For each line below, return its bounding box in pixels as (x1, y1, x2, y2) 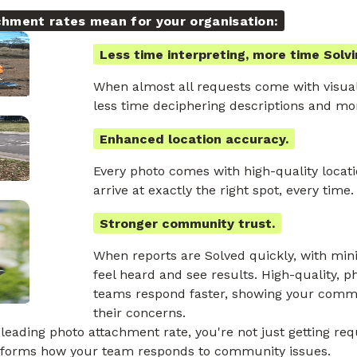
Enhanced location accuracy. (100, 131, 289, 147)
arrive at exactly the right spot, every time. (93, 182, 355, 198)
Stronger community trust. (100, 216, 276, 232)
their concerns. (93, 305, 186, 321)
